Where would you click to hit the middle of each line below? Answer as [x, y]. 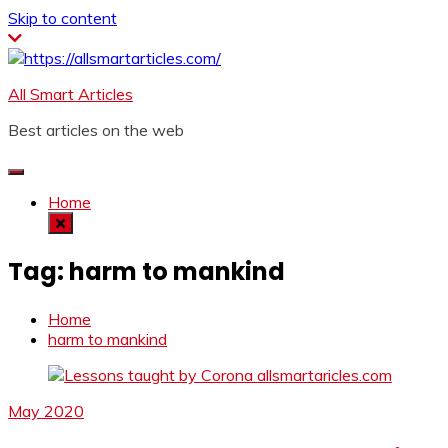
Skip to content [62, 18]
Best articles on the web [96, 130]
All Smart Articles [70, 94]
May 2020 [46, 410]
